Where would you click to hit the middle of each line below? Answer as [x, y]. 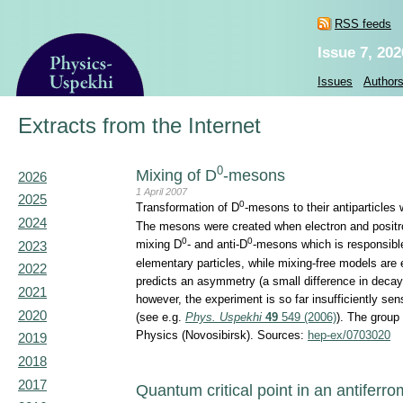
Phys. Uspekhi [224, 318]
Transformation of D [188, 208]
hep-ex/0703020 [349, 336]
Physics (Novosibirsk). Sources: [222, 336]
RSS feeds [363, 24]
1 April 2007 [161, 191]
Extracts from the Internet [139, 126]
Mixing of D [176, 175]
